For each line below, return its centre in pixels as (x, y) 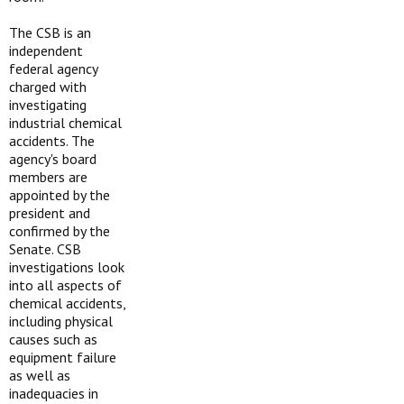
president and (50, 213)
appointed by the (60, 195)
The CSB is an (50, 32)
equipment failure (63, 357)
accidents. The (52, 141)
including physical (61, 321)
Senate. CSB (45, 249)
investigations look (67, 267)
